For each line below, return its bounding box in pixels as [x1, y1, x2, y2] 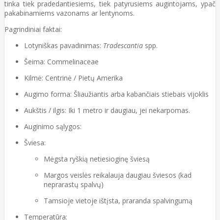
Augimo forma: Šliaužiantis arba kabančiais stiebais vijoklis [24, 89, 209, 99]
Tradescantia [103, 41, 143, 51]
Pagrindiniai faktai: [4, 25, 62, 34]
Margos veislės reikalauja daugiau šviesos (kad [44, 170, 192, 180]
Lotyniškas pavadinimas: [24, 41, 103, 51]
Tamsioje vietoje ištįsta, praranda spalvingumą [44, 196, 192, 206]
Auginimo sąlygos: [24, 122, 82, 132]
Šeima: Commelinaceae [24, 57, 99, 67]
